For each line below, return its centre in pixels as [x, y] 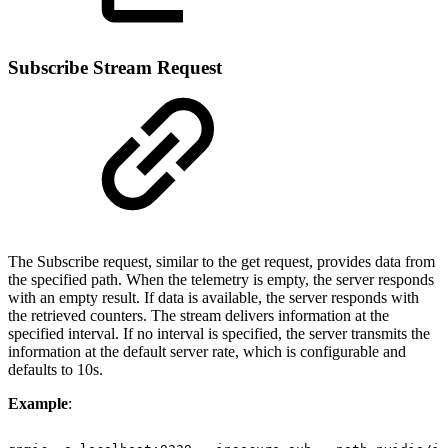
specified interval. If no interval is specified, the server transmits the [219, 334]
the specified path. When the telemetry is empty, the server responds [221, 280]
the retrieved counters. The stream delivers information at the [198, 316]
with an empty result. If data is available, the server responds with [213, 298]
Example [38, 404]
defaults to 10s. [55, 370]
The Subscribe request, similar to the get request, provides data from [221, 262]
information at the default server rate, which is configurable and [207, 352]
